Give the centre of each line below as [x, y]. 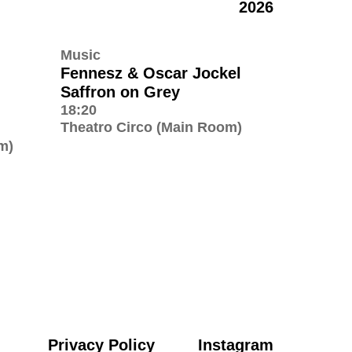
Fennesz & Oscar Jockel [151, 73]
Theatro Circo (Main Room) [151, 127]
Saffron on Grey [120, 92]
